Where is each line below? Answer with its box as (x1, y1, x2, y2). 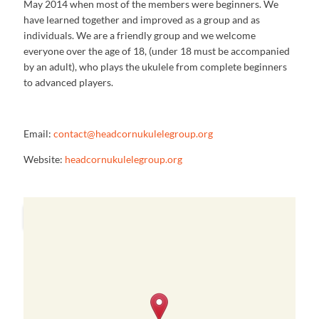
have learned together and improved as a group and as (23, 13, 261, 26)
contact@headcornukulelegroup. (53, 127, 199, 140)
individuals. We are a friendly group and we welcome (23, 28, 256, 41)
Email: (23, 127, 54, 140)
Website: (23, 152, 66, 165)
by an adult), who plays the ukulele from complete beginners (23, 60, 288, 73)
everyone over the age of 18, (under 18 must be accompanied (23, 44, 291, 57)
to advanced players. (23, 75, 114, 88)
